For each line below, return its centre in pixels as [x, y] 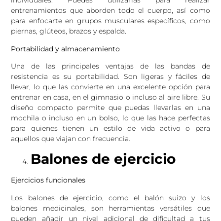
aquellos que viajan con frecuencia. [71, 138]
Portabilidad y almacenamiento [66, 49]
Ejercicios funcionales [48, 180]
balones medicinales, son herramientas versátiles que [110, 208]
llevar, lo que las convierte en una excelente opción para [110, 87]
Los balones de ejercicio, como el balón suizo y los [110, 198]
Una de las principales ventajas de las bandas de [110, 66]
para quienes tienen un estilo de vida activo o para [110, 128]
